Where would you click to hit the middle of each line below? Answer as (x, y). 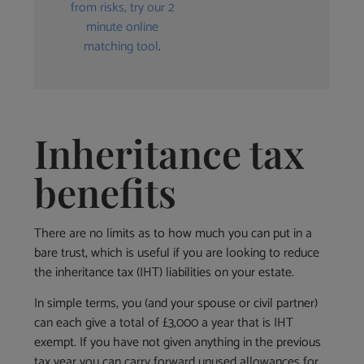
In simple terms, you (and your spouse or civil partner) (176, 304)
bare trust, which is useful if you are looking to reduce (177, 253)
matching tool (121, 47)
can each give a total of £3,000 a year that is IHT (164, 323)
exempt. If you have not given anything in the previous (178, 343)
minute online (123, 28)
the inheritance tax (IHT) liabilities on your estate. (165, 273)
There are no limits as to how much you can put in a (173, 234)
